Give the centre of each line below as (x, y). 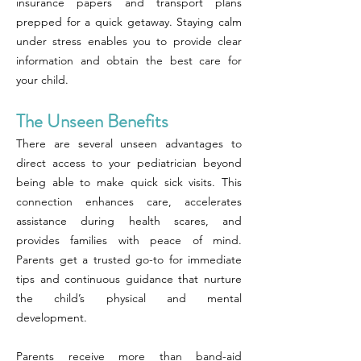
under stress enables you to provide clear (129, 41)
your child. (42, 80)
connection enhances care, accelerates (129, 201)
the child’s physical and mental (129, 298)
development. (52, 317)
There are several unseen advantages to (129, 143)
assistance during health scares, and (129, 221)
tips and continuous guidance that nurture (129, 279)
